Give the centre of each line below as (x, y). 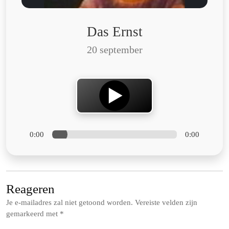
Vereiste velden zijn (166, 202)
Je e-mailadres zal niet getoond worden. (70, 202)
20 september (114, 50)
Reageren (30, 189)
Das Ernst (114, 31)
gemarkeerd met (33, 213)
